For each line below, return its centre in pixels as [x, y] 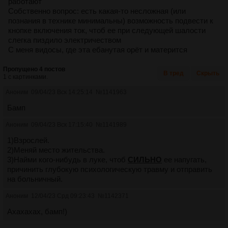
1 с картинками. [25, 77]
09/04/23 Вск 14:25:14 [62, 92]
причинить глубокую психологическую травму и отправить [110, 169]
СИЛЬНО [145, 159]
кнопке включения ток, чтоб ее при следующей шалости [107, 30]
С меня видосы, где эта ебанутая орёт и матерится [98, 49]
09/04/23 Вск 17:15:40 [62, 124]
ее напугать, [184, 159]
